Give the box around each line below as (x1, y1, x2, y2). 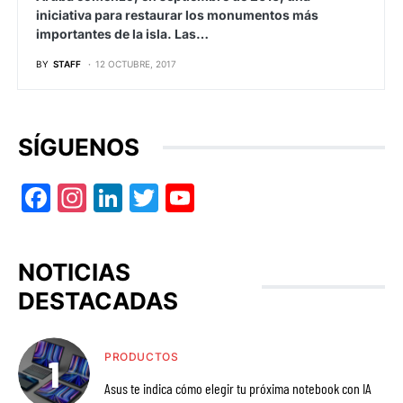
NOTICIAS (18, 258, 130, 287)
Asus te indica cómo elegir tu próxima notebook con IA (104, 380, 372, 398)
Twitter (158, 181, 237, 216)
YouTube (194, 181, 286, 216)
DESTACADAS (18, 287, 178, 316)
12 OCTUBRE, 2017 (95, 58, 176, 69)
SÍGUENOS (18, 133, 139, 161)
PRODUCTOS (104, 350, 179, 364)
